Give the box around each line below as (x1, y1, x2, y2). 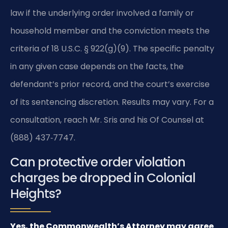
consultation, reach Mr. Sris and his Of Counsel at (10, 114, 204, 126)
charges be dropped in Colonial (10, 169, 195, 186)
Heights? (10, 185, 61, 202)
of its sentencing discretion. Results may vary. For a (10, 96, 214, 108)
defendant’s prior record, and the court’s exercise (10, 78, 210, 91)
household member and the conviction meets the (10, 25, 210, 37)
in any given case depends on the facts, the (10, 61, 184, 73)
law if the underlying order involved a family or (10, 7, 194, 19)
